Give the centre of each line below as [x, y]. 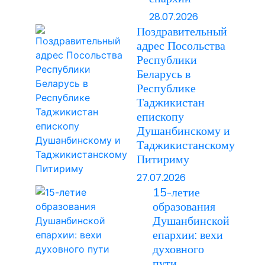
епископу [160, 116]
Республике [166, 88]
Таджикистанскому [185, 145]
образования [184, 206]
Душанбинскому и [183, 130]
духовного [179, 249]
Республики [167, 59]
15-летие [177, 192]
